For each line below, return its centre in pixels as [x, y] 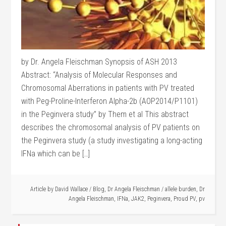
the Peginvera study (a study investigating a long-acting [112, 140]
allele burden [180, 189]
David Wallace [71, 189]
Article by [42, 189]
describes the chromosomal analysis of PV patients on [111, 127]
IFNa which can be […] [56, 153]
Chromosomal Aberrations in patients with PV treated [108, 88]
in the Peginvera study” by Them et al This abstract [105, 114]
